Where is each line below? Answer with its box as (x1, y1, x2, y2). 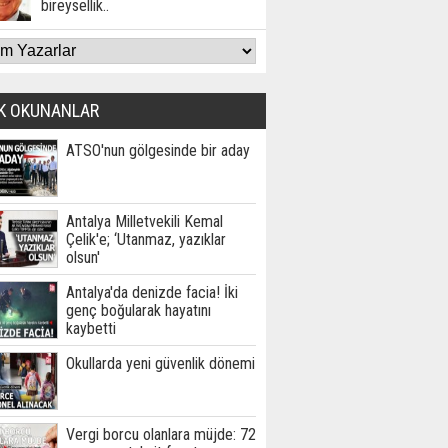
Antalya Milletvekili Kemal (66, 212, 223, 231)
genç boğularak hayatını (66, 301, 211, 320)
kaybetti (66, 319, 116, 338)
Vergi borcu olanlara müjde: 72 (66, 425, 256, 444)
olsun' (66, 248, 100, 267)
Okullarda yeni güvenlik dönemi (66, 354, 255, 373)
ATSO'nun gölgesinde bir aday (66, 141, 250, 160)
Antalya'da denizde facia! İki (66, 283, 238, 302)
